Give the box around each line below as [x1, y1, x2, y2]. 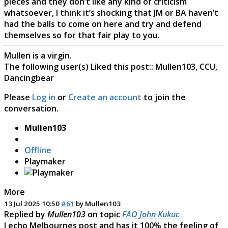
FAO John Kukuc [122, 208, 180, 220]
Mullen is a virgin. [4, 49, 72, 61]
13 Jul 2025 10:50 [4, 198, 60, 208]
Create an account [68, 91, 141, 103]
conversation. [4, 102, 59, 114]
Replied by [4, 208, 47, 220]
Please [4, 91, 32, 103]
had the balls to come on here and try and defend [4, 18, 202, 30]
